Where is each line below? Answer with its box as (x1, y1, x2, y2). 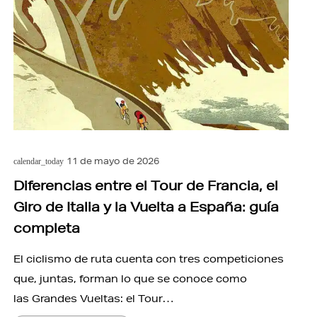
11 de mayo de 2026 (67, 154, 160, 167)
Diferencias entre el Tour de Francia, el (13, 177, 278, 193)
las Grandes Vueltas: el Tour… (13, 292, 174, 305)
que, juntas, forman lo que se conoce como (13, 272, 247, 285)
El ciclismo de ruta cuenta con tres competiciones (13, 252, 284, 265)
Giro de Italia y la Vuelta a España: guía (13, 198, 279, 214)
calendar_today (13, 156, 64, 166)
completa (13, 219, 80, 236)
